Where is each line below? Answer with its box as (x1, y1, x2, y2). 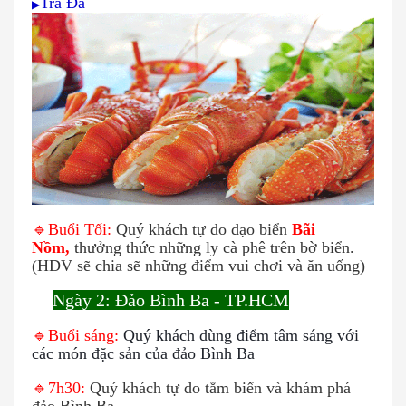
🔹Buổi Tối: (32, 220, 111, 239)
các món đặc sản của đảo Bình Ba (32, 344, 255, 363)
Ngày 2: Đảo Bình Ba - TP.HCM (53, 290, 289, 311)
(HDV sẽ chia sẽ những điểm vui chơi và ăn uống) (32, 256, 365, 275)
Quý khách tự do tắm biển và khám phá (90, 379, 351, 398)
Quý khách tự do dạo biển (111, 220, 292, 239)
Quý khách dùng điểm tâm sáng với (123, 326, 359, 345)
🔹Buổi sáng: (32, 326, 123, 345)
